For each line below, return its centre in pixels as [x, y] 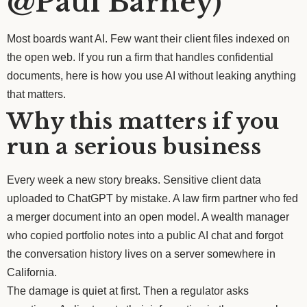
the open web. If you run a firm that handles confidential [140, 57]
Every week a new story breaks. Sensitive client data [134, 180]
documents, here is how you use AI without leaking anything [151, 75]
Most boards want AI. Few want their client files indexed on [148, 38]
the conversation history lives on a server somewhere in [141, 254]
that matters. [36, 94]
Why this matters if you [143, 121]
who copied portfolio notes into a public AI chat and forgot [145, 235]
